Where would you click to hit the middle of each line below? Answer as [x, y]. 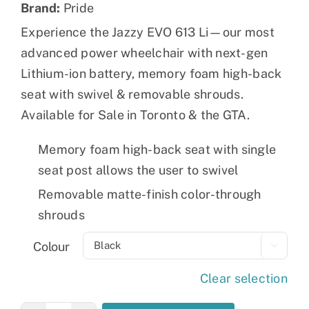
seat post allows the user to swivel [138, 170]
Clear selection [243, 278]
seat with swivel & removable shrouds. [132, 94]
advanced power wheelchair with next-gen [144, 52]
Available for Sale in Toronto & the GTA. [135, 114]
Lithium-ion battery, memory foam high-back [151, 73]
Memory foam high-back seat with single [157, 149]
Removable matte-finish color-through [150, 194]
